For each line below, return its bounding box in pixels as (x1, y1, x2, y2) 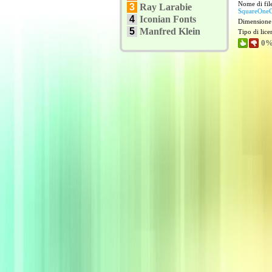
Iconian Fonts (140, 14, 196, 24)
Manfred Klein (140, 26, 200, 36)
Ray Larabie (140, 2, 192, 12)
